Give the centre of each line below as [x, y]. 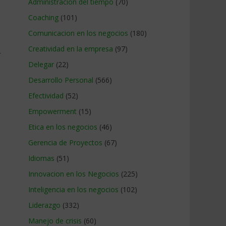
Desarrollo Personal [61, 80]
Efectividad [46, 96]
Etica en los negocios [63, 127]
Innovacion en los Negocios [74, 174]
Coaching [43, 17]
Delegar [41, 64]
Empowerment [52, 111]
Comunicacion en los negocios [78, 33]
